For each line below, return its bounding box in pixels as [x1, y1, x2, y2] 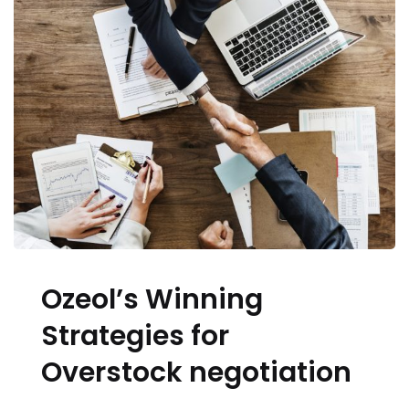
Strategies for [41, 317, 229, 356]
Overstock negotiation [41, 353, 351, 393]
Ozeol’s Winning [41, 280, 263, 320]
